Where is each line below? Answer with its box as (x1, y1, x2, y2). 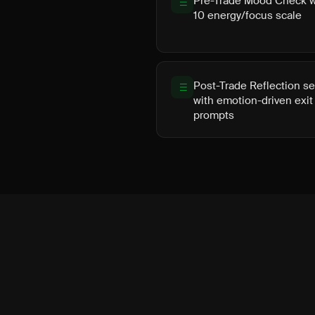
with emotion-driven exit (193, 94, 313, 108)
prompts (193, 108, 234, 122)
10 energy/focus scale (193, 8, 302, 22)
